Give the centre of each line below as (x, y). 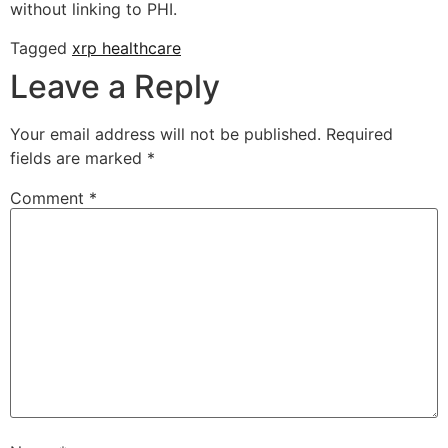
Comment (49, 197)
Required (359, 133)
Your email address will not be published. (165, 133)
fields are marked (78, 157)
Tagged (41, 47)
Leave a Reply (115, 86)
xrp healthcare (126, 47)
